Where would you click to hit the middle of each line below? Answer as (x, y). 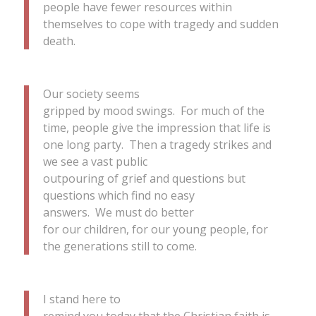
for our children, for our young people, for (155, 229)
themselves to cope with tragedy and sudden (160, 24)
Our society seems (91, 93)
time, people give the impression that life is (157, 127)
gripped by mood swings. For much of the (153, 110)
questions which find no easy (119, 195)
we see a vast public (95, 161)
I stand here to (81, 299)
